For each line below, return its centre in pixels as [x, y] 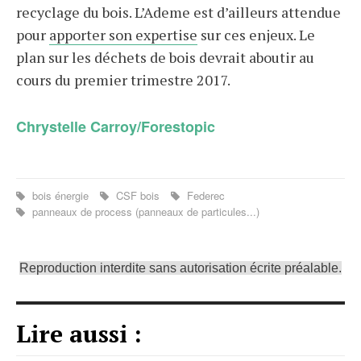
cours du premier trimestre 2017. [123, 80]
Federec [204, 195]
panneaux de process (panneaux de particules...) [144, 212]
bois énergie [60, 195]
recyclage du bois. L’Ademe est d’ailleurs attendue [178, 12]
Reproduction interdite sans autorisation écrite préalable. [180, 268]
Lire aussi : [79, 334]
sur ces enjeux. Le [256, 35]
